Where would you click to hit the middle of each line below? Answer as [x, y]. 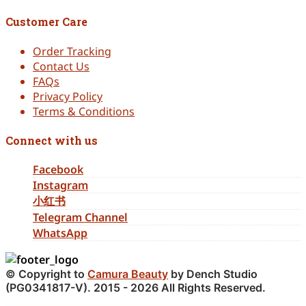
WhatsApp [60, 233]
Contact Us [61, 66]
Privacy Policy [68, 96]
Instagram [60, 185]
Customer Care [46, 22]
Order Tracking [72, 51]
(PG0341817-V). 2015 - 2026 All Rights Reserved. [136, 288]
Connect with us [52, 140]
